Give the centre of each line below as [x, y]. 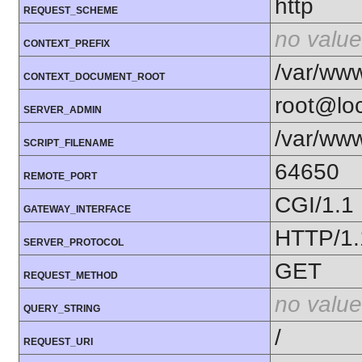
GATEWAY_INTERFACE [77, 210]
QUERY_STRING [62, 309]
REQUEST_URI [58, 342]
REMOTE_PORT [60, 177]
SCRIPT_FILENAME [69, 143]
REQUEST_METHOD [71, 276]
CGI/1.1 [314, 205]
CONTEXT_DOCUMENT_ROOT [94, 77]
